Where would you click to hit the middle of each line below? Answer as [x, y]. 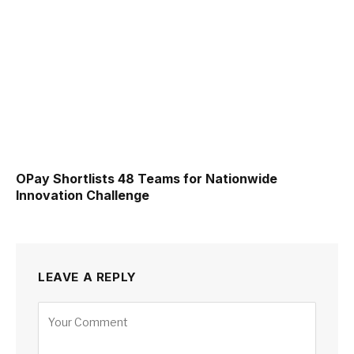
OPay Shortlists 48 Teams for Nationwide [147, 178]
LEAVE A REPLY [87, 277]
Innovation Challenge [83, 195]
